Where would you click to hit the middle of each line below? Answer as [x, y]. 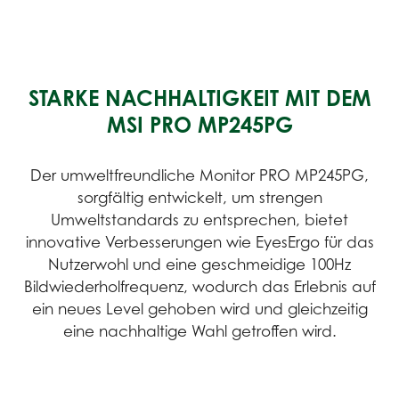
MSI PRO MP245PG [199, 125]
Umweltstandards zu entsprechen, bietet [199, 220]
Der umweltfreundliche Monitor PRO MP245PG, [199, 176]
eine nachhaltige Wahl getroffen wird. [199, 332]
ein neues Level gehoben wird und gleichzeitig [199, 309]
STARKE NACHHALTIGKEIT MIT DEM [199, 98]
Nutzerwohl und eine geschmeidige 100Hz [199, 265]
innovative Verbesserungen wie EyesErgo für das [199, 243]
